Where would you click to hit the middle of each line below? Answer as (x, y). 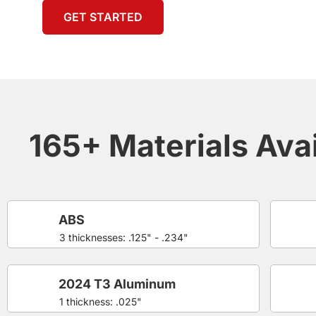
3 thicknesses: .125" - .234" (124, 237)
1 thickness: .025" (101, 301)
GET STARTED (103, 17)
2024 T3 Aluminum (117, 284)
